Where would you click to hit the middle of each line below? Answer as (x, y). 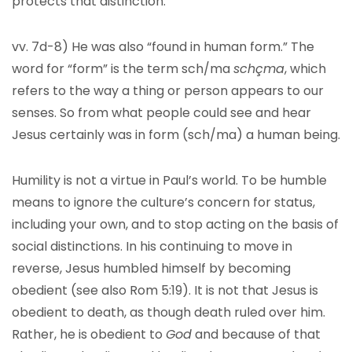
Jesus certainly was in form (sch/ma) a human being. (176, 135)
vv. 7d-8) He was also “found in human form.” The (163, 47)
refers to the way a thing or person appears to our (168, 91)
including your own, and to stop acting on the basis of (175, 224)
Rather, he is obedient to (89, 334)
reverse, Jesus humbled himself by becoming (151, 268)
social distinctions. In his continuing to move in (152, 246)
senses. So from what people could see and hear (161, 113)
